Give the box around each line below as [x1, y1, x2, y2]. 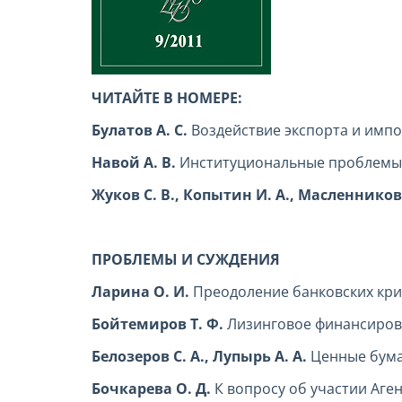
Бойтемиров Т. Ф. [92, 314, 227, 335]
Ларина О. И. [92, 282, 193, 302]
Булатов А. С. [92, 120, 191, 141]
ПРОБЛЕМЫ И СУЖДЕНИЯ [92, 249, 280, 270]
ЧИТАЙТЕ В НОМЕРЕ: [92, 88, 242, 109]
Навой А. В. [92, 153, 179, 173]
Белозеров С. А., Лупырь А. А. [92, 346, 310, 367]
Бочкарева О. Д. [92, 379, 214, 399]
